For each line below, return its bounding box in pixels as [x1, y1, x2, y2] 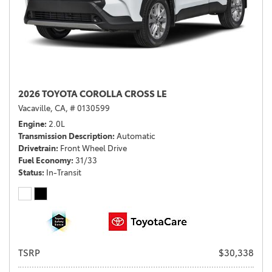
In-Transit [46, 168, 81, 178]
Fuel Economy [18, 155, 71, 166]
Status [18, 168, 42, 178]
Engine [18, 119, 44, 129]
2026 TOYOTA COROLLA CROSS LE [18, 88, 167, 100]
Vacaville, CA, [18, 103, 68, 114]
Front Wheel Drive [60, 143, 127, 154]
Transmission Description [18, 131, 112, 141]
